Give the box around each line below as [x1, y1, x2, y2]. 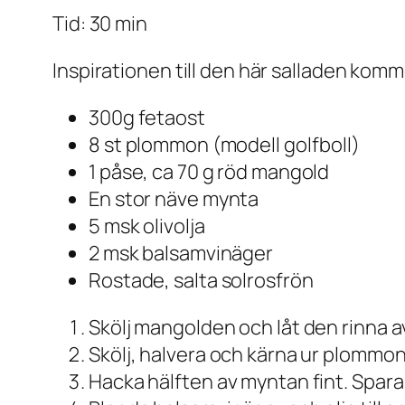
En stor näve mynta [89, 185, 259, 213]
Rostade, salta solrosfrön [89, 267, 314, 295]
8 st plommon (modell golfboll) [89, 131, 360, 159]
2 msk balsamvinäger [89, 240, 274, 268]
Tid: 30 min [52, 10, 147, 38]
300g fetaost [89, 104, 205, 132]
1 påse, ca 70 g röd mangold [89, 158, 330, 186]
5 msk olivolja [89, 212, 205, 240]
